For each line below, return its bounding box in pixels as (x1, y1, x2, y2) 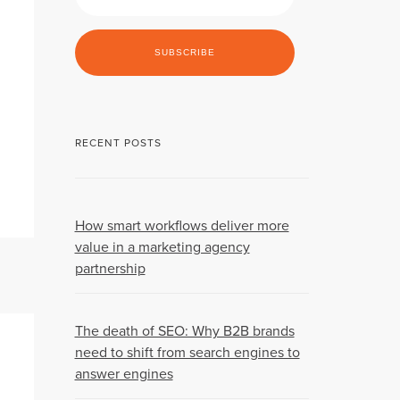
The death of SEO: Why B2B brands (74, 322, 295, 341)
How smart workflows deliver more (74, 217, 289, 236)
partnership (74, 260, 146, 279)
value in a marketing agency (74, 238, 250, 257)
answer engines (74, 365, 173, 384)
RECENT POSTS (74, 137, 162, 150)
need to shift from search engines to (74, 344, 300, 362)
